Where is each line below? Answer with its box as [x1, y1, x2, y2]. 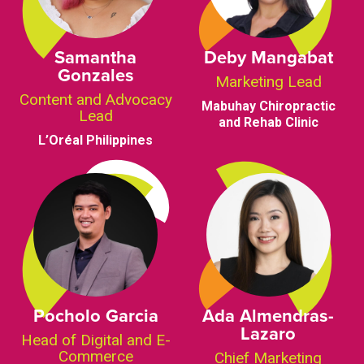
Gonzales [57, 61, 134, 88]
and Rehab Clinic [218, 114, 318, 130]
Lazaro [240, 320, 297, 347]
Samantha [54, 43, 137, 70]
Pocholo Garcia [32, 302, 158, 329]
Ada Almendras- [202, 302, 335, 329]
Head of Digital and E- [20, 331, 171, 350]
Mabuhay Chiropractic [201, 97, 336, 114]
